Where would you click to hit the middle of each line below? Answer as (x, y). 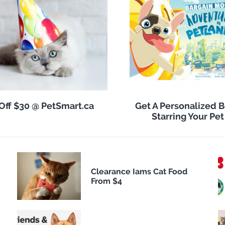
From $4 (106, 181)
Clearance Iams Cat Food (139, 171)
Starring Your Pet (188, 117)
